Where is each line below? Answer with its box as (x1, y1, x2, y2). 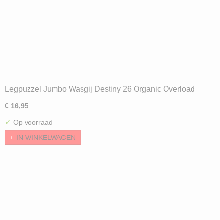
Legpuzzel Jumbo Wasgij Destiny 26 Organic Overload (5, 85, 195, 93)
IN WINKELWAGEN (16, 134, 76, 142)
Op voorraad (11, 118, 53, 126)
